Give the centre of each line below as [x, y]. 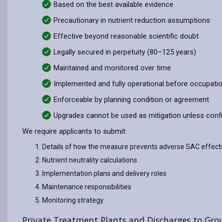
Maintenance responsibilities [87, 187]
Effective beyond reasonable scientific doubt [126, 36]
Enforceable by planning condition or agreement [131, 100]
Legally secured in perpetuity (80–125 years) [125, 52]
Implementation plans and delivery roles [104, 173]
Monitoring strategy [73, 200]
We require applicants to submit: [75, 131]
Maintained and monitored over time [112, 68]
